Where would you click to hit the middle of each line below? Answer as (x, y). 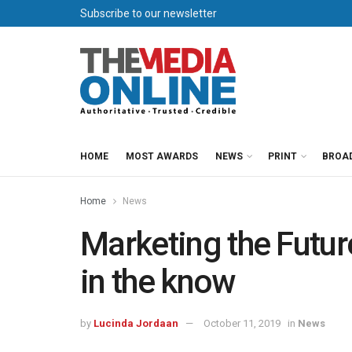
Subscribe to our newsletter (148, 13)
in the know (158, 282)
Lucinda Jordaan (136, 323)
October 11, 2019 (242, 323)
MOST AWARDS (162, 156)
